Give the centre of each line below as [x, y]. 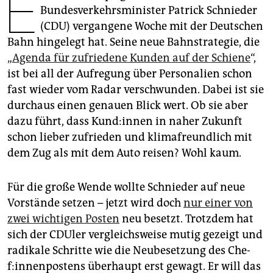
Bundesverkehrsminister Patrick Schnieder [149, 11]
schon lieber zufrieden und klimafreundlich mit [130, 137]
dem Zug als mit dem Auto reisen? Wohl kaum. [124, 153]
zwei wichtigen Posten [63, 219]
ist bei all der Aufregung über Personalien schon [130, 74]
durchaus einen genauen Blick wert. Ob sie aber [128, 106]
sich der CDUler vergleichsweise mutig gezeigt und [135, 235]
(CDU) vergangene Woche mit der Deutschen [152, 27]
